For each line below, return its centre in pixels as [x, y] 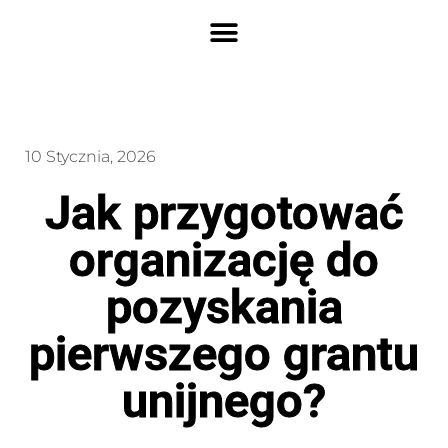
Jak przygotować [224, 212]
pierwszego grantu [224, 353]
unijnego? [224, 400]
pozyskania [224, 306]
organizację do [224, 259]
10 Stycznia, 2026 [90, 156]
